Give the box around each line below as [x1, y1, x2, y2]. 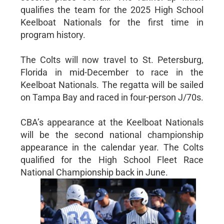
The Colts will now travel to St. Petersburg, [20, 54, 204, 65]
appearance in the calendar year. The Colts [20, 141, 204, 152]
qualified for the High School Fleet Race [20, 154, 204, 165]
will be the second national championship [20, 129, 204, 140]
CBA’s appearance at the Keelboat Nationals [20, 116, 204, 127]
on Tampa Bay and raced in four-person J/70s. [20, 91, 203, 102]
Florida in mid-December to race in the [20, 66, 204, 77]
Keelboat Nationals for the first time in [20, 16, 204, 27]
